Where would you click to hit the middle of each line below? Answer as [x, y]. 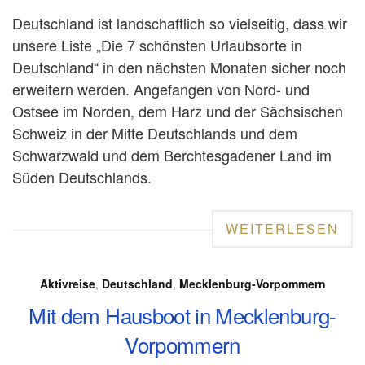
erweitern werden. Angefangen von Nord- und [161, 88]
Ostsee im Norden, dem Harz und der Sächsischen [178, 110]
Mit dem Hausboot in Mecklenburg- [182, 314]
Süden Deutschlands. [82, 176]
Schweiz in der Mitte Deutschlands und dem [155, 132]
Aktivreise [67, 283]
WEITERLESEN [282, 228]
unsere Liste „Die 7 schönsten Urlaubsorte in [157, 44]
